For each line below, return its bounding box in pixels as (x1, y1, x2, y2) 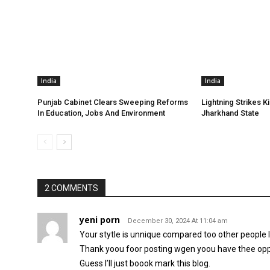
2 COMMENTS (45, 183, 98, 193)
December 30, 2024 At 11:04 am (128, 217, 228, 225)
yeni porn (80, 214, 120, 226)
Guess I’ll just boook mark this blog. (80, 259, 210, 269)
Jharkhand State (201, 108, 260, 118)
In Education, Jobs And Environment (37, 108, 165, 118)
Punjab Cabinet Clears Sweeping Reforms (37, 97, 188, 107)
